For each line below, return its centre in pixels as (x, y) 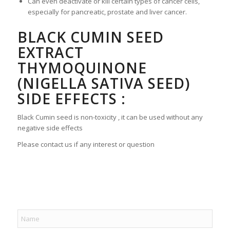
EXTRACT (50, 52)
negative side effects (50, 128)
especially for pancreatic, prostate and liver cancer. (107, 12)
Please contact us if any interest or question (86, 144)
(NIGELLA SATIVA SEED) (103, 83)
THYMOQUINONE (82, 68)
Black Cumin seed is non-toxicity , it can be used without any (110, 117)
